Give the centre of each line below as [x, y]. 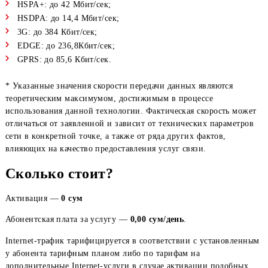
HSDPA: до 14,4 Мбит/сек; [76, 80]
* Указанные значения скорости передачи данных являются [133, 155]
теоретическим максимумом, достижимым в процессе [121, 168]
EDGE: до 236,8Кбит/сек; [73, 110]
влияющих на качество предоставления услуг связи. [118, 225]
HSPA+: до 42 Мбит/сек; [71, 64]
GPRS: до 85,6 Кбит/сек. [71, 125]
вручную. [28, 19]
